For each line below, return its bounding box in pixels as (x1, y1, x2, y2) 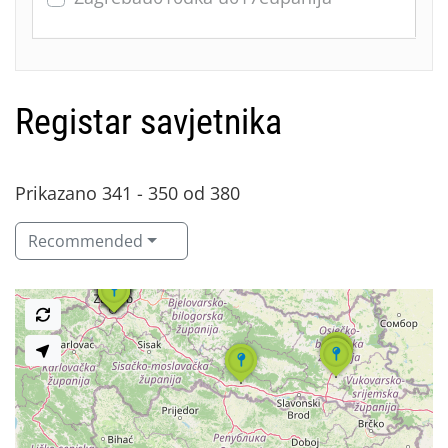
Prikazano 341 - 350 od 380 (15, 180, 240, 205)
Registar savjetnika (15, 100, 282, 143)
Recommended (28, 229, 143, 252)
